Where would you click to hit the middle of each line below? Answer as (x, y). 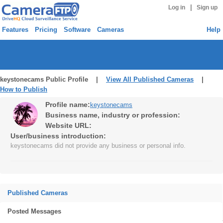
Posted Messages (34, 211)
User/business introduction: (58, 136)
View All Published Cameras (150, 79)
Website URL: (68, 125)
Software (77, 30)
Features (15, 30)
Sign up (207, 7)
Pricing (46, 30)
